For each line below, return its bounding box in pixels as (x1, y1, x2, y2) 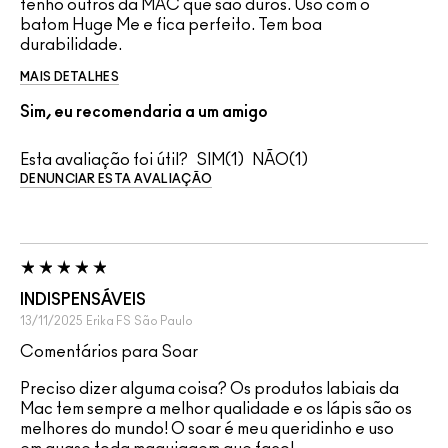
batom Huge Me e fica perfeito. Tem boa (20, 16, 322, 33)
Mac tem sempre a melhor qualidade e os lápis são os (20, 400, 412, 417)
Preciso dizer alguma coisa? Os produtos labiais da (20, 380, 399, 397)
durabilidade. (20, 36, 122, 53)
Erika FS (86, 314, 131, 327)
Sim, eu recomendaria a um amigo (20, 103, 268, 120)
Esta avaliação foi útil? (20, 151, 188, 168)
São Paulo (134, 314, 193, 327)
